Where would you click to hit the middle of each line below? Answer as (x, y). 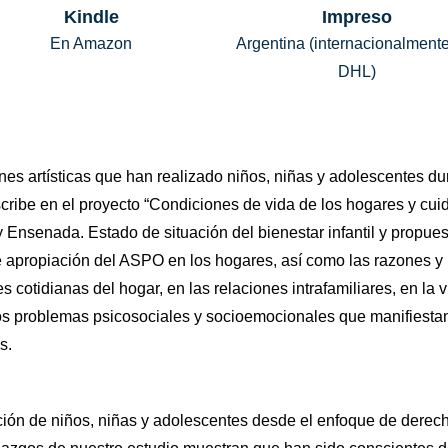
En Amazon (91, 43)
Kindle (91, 17)
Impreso (356, 17)
